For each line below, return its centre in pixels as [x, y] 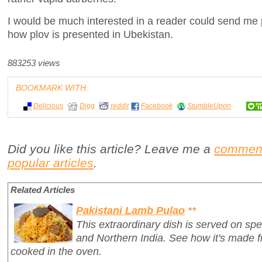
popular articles [51, 163]
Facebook [157, 106]
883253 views [34, 63]
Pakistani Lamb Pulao [130, 211]
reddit [120, 106]
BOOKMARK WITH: [52, 88]
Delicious [48, 106]
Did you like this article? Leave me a [111, 149]
